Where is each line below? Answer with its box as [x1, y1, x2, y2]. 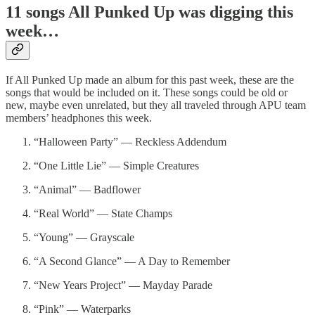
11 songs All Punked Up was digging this [6, 2, 293, 21]
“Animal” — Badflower [34, 183, 141, 195]
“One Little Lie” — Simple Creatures [34, 159, 199, 172]
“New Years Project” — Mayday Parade [34, 278, 212, 291]
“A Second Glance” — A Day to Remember [34, 255, 230, 267]
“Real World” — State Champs [34, 207, 172, 219]
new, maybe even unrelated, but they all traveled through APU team [6, 98, 306, 111]
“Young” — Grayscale [34, 231, 134, 243]
